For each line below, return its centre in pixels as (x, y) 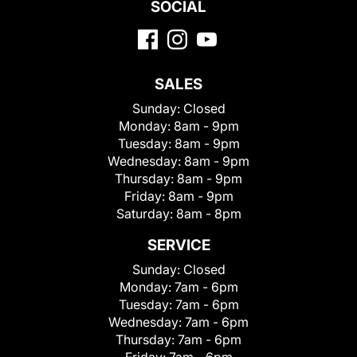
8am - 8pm (208, 214)
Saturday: (146, 214)
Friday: (146, 196)
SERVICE (178, 245)
